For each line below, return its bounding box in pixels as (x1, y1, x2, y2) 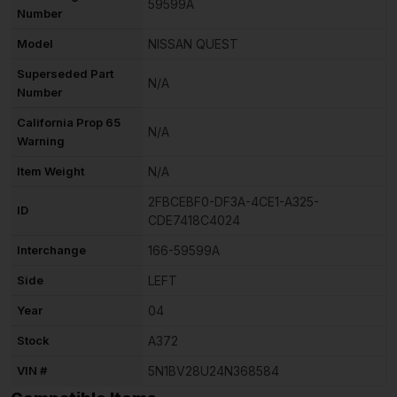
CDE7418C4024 (148, 213, 240, 229)
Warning (17, 134, 65, 149)
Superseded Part (17, 66, 113, 82)
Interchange (17, 243, 86, 258)
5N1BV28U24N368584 (148, 363, 279, 379)
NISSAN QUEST (148, 36, 238, 52)
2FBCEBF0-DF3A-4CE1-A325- (148, 194, 319, 210)
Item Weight (17, 164, 84, 179)
